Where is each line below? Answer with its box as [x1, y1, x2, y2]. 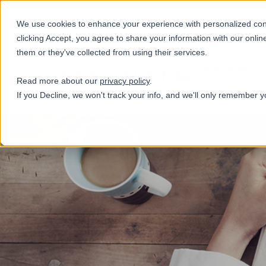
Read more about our [17, 76, 100, 85]
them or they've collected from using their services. [17, 47, 207, 57]
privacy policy [100, 76, 150, 85]
